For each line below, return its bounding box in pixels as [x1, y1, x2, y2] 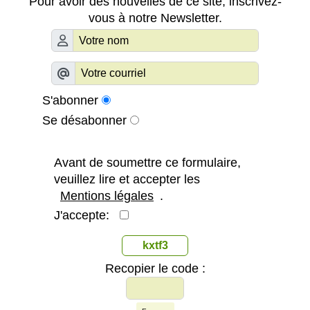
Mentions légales [60, 188, 154, 203]
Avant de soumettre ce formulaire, [54, 155, 241, 170]
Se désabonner [42, 113, 127, 127]
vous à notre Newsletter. [88, 10, 222, 25]
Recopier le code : [104, 261, 206, 275]
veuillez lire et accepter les [54, 172, 200, 186]
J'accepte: [54, 208, 120, 222]
